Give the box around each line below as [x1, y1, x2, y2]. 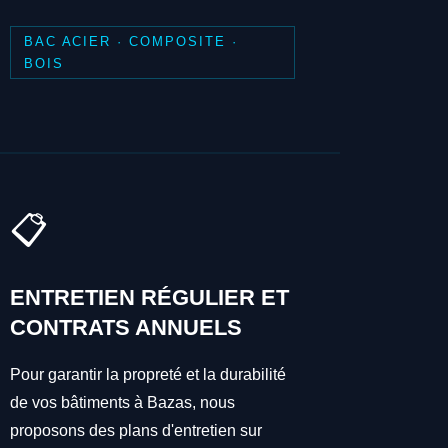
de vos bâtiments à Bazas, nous [10, 394, 236, 412]
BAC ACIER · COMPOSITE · [23, 33, 238, 49]
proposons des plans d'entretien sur [10, 422, 263, 440]
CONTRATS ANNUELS [10, 315, 243, 341]
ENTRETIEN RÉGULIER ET [10, 285, 290, 311]
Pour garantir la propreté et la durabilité [10, 366, 287, 384]
